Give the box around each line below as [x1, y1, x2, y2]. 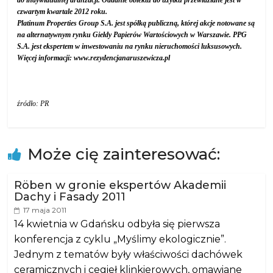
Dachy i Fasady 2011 [14, 190, 126, 204]
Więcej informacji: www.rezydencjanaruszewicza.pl [17, 54, 171, 62]
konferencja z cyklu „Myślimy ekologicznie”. [14, 233, 227, 245]
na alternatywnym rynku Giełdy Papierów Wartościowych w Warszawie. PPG [17, 30, 247, 39]
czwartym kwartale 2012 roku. [17, 7, 108, 16]
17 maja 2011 [23, 205, 67, 214]
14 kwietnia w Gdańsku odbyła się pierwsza [14, 218, 221, 230]
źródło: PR [17, 99, 49, 108]
